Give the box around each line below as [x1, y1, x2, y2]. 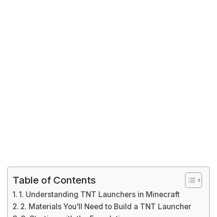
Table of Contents [13, 173, 96, 186]
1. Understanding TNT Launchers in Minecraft [19, 190, 180, 199]
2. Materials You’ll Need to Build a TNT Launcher [20, 202, 192, 211]
